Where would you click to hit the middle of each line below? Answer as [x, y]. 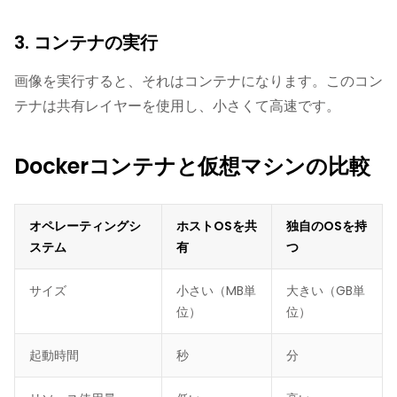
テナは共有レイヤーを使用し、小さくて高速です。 [177, 106]
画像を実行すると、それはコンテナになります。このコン [198, 81]
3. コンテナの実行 [86, 43]
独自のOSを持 [327, 226]
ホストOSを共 [217, 226]
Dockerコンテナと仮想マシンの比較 [192, 166]
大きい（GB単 [326, 291]
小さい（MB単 [216, 291]
